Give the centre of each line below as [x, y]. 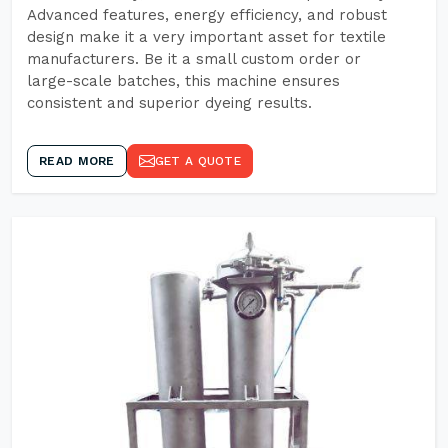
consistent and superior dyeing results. [169, 103]
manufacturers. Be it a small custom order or [194, 59]
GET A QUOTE [197, 161]
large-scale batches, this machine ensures [183, 81]
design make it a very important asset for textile [206, 37]
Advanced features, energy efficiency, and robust [207, 15]
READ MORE [77, 161]
